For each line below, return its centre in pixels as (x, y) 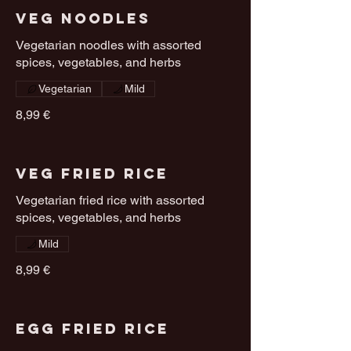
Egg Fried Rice (92, 329)
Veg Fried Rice (92, 174)
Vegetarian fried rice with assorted (110, 201)
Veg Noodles (83, 19)
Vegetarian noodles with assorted (109, 45)
